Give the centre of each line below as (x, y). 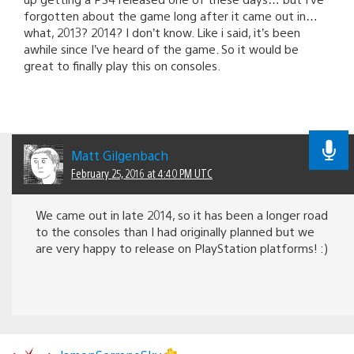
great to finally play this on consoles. (122, 65)
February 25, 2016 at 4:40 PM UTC (142, 173)
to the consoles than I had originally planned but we (175, 232)
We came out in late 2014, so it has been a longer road (182, 215)
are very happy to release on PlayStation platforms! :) (182, 248)
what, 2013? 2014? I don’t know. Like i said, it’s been (162, 32)
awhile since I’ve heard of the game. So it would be (161, 48)
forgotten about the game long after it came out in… (171, 15)
